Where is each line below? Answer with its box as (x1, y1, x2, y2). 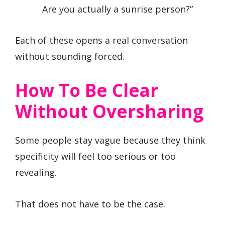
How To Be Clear (15, 78, 158, 102)
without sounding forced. (15, 50, 125, 63)
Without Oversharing (15, 99, 203, 123)
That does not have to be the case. (15, 197, 165, 210)
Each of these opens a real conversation (15, 34, 188, 47)
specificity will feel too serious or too (15, 150, 176, 162)
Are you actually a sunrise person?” (42, 3, 193, 15)
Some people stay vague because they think (15, 134, 205, 146)
